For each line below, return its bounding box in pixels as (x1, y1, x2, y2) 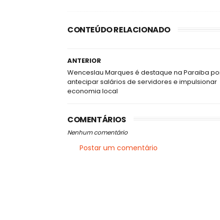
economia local (67, 86, 118, 96)
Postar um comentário (80, 143, 158, 153)
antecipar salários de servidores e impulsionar (67, 77, 217, 86)
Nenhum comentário (67, 128, 128, 137)
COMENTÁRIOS (67, 114, 126, 125)
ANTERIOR (67, 56, 101, 65)
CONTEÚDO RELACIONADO (67, 24, 170, 35)
